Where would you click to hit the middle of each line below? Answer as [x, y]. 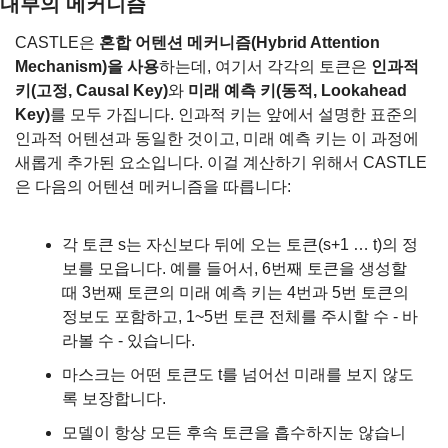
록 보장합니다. [114, 398]
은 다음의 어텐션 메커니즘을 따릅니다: [153, 186]
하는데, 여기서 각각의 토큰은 [265, 66]
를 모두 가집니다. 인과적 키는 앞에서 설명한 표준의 [234, 114]
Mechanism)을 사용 [87, 66]
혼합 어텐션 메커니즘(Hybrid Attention [239, 42]
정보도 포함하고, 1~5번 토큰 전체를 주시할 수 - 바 [240, 316]
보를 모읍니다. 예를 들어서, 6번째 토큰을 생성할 [234, 268]
